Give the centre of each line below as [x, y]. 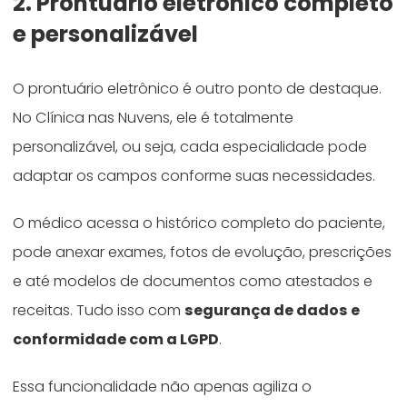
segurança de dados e [273, 311]
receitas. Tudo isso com [99, 311]
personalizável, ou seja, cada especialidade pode [190, 147]
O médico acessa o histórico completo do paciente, [199, 223]
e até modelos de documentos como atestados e [193, 282]
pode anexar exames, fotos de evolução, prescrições [203, 253]
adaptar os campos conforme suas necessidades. [194, 176]
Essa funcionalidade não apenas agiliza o [163, 386]
